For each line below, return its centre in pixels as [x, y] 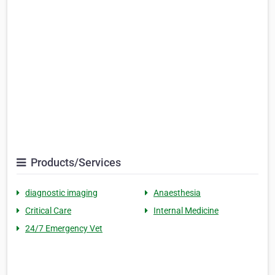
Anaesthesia [177, 192]
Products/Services [75, 162]
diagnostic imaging [61, 192]
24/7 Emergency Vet [64, 228]
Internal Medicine [186, 210]
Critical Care [48, 210]
